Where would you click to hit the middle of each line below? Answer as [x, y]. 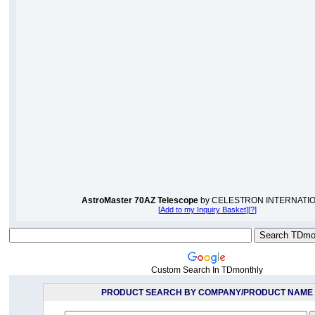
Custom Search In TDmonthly [207, 270]
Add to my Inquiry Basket [203, 210]
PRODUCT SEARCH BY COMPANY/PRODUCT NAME [207, 292]
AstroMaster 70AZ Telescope [140, 200]
